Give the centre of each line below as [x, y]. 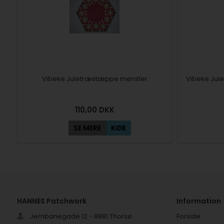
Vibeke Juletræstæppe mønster [94, 79]
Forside [188, 216]
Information [198, 201]
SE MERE [87, 128]
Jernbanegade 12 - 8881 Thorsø [80, 216]
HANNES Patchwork [51, 201]
